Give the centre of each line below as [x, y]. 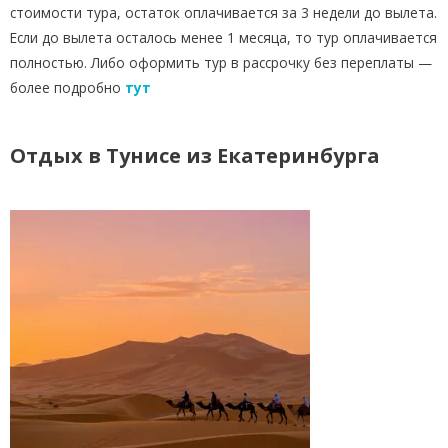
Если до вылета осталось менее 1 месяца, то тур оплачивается [223, 37]
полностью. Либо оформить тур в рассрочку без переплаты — [221, 62]
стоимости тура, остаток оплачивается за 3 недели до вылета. [223, 12]
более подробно [65, 87]
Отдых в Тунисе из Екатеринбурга [195, 155]
